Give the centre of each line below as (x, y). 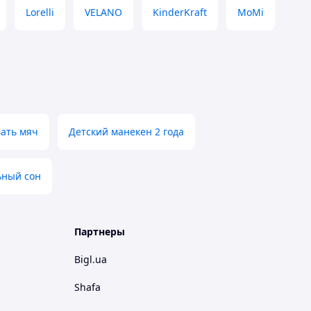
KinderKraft (180, 12)
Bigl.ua (91, 259)
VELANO (103, 12)
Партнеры (100, 232)
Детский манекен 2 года (126, 132)
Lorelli (40, 12)
